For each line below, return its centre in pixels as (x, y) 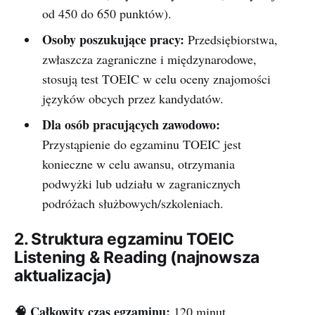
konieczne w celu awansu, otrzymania (138, 164)
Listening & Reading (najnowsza (137, 258)
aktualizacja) (63, 276)
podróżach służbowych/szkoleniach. (133, 204)
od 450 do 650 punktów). (107, 14)
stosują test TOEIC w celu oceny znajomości (156, 79)
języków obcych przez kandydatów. (133, 99)
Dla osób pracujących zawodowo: (131, 125)
